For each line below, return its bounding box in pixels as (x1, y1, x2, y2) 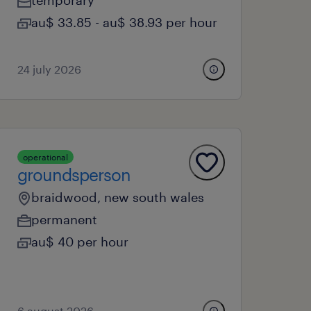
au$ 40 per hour (31, 234, 129, 249)
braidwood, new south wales (31, 190, 205, 205)
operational (23, 152, 69, 162)
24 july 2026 (17, 62, 82, 76)
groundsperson (17, 165, 131, 185)
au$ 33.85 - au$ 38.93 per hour (31, 15, 218, 30)
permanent (31, 212, 98, 227)
